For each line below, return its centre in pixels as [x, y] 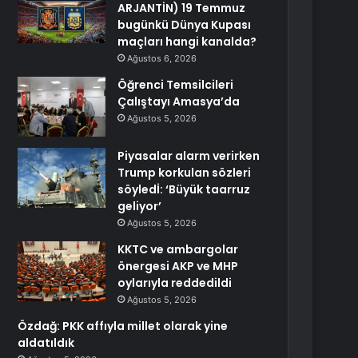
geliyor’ [140, 206]
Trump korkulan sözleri [185, 173]
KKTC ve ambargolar [178, 249]
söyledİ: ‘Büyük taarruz [184, 189]
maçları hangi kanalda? [187, 42]
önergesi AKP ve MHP [178, 266]
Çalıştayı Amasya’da [179, 101]
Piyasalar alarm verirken [189, 156]
